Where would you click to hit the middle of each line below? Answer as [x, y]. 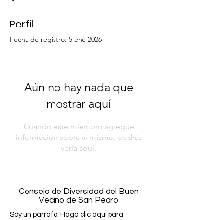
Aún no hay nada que [79, 87]
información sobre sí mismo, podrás [79, 137]
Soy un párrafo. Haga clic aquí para [67, 214]
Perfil [22, 24]
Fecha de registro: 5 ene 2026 [56, 39]
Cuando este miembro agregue [79, 126]
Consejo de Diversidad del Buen [79, 192]
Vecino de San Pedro [79, 200]
